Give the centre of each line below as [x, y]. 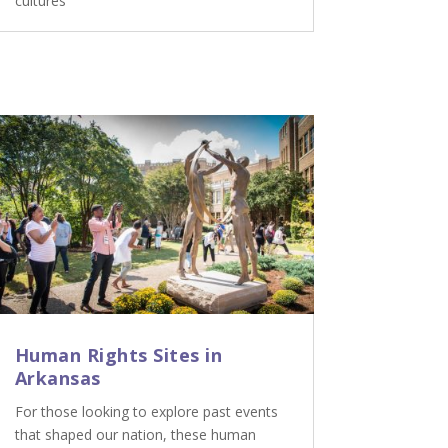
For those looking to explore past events [146, 412]
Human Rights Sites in [118, 355]
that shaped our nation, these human [135, 435]
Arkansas [57, 378]
